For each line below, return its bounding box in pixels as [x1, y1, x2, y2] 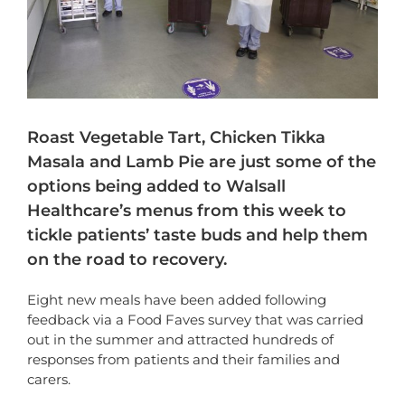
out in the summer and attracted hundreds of [27, 331, 334, 349]
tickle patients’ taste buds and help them [27, 225, 368, 246]
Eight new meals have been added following [27, 291, 326, 309]
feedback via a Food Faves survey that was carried [27, 311, 363, 329]
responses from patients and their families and [27, 351, 340, 369]
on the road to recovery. [27, 250, 227, 270]
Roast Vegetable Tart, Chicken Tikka [27, 127, 325, 148]
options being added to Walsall [27, 176, 286, 197]
